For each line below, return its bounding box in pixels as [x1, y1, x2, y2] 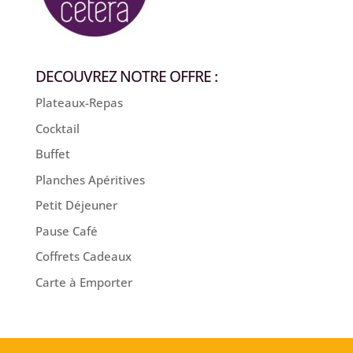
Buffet [35, 146, 70, 162]
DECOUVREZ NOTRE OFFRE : [35, 66, 217, 87]
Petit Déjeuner [35, 197, 117, 214]
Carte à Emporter [35, 273, 132, 290]
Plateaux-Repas [35, 95, 123, 111]
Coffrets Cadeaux [35, 248, 132, 265]
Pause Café [35, 222, 98, 239]
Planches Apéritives [35, 171, 145, 188]
